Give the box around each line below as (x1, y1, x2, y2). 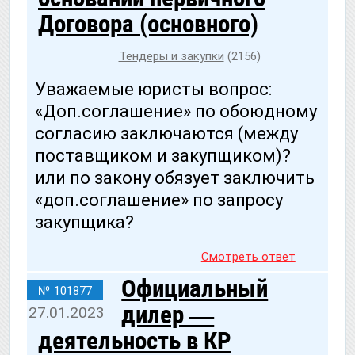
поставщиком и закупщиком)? (35, 146, 291, 166)
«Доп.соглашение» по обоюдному (35, 101, 317, 122)
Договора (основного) (38, 10, 258, 40)
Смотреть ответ (200, 249, 296, 264)
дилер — (121, 300, 215, 330)
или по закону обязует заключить (35, 168, 315, 189)
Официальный (121, 274, 269, 304)
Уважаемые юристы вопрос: (35, 79, 272, 100)
